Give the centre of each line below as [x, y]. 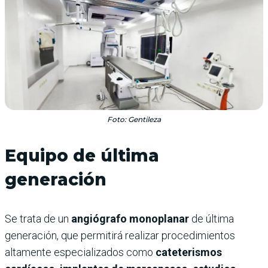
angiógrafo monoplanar [131, 218]
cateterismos [188, 252]
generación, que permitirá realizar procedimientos [120, 235]
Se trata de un [38, 218]
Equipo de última [82, 155]
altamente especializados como [79, 252]
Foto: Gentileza [134, 119]
